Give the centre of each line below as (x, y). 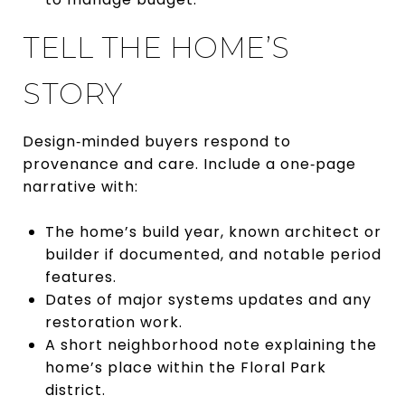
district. (75, 390)
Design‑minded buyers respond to (157, 141)
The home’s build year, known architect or (213, 231)
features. (80, 277)
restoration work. (113, 322)
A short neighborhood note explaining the (211, 344)
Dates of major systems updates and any (208, 299)
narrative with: (80, 186)
